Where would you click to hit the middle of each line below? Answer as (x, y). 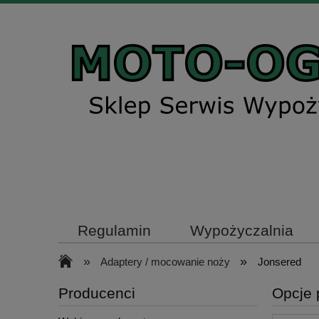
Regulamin (115, 231)
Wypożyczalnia (241, 231)
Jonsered (279, 262)
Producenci (97, 293)
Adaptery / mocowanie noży (165, 262)
